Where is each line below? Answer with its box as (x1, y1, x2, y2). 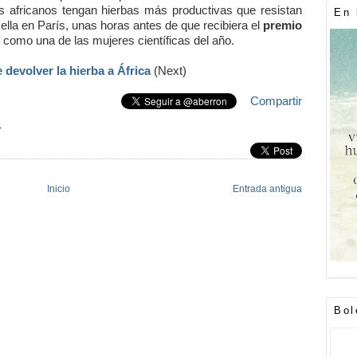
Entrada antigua (233, 182, 302, 194)
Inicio (47, 182, 70, 194)
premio (263, 18, 302, 32)
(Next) (154, 63, 186, 77)
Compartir (250, 93, 302, 108)
